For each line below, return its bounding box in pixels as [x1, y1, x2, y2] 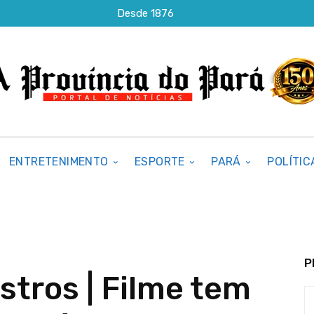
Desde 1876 [117, 6, 175, 20]
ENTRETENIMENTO [9, 155, 109, 168]
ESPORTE [135, 155, 185, 168]
